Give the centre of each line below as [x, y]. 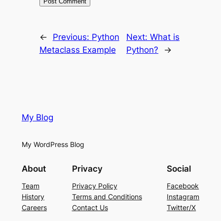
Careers [34, 208]
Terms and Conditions [107, 197]
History [33, 197]
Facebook [183, 186]
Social [179, 169]
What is [165, 37]
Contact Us [90, 208]
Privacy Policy [94, 186]
